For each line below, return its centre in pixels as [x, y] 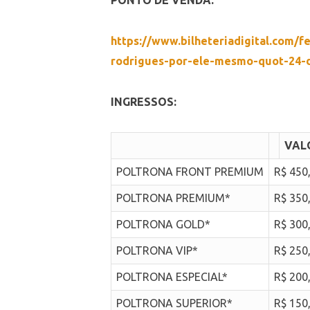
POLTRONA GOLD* [164, 225]
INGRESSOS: [145, 101]
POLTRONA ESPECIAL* [172, 277]
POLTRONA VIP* [157, 251]
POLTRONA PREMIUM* [174, 198]
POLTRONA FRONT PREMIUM [190, 172]
